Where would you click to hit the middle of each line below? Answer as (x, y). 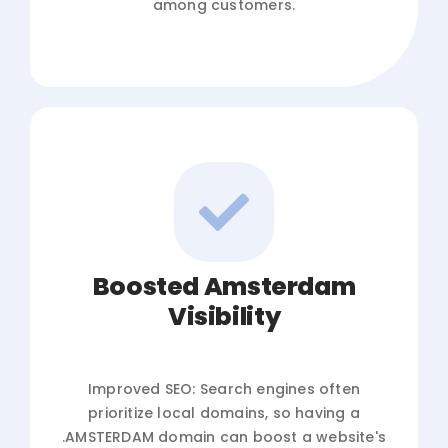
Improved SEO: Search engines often (224, 388)
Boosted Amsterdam (224, 286)
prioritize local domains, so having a (224, 412)
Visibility (224, 316)
